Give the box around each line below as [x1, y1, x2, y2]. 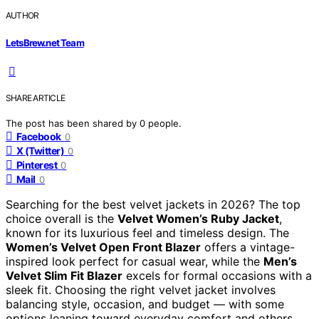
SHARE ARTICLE [6, 92, 66, 103]
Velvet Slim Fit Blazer [6, 268, 122, 283]
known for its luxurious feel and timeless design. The [6, 225, 289, 240]
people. [148, 117, 182, 129]
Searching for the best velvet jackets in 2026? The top [6, 197, 300, 211]
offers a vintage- [201, 239, 295, 254]
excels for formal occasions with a [122, 268, 312, 283]
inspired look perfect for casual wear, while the [6, 253, 263, 268]
